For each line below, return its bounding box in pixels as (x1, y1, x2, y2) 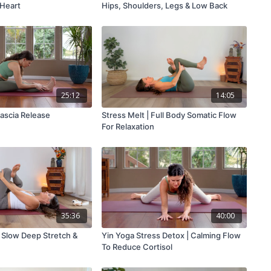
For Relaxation (101, 121, 154, 131)
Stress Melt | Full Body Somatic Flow (101, 109, 237, 120)
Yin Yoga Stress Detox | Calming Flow (101, 230, 241, 241)
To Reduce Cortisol (101, 242, 172, 252)
